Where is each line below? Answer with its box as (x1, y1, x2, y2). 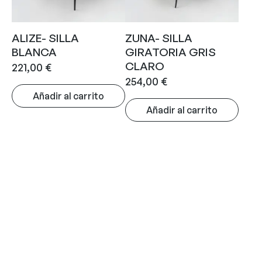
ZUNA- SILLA (125, 31, 192, 46)
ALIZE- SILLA (12, 31, 79, 46)
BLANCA (12, 45, 57, 60)
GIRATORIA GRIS (125, 45, 216, 60)
